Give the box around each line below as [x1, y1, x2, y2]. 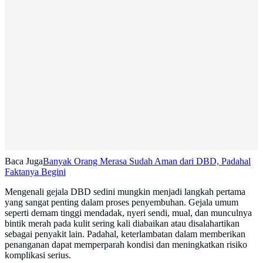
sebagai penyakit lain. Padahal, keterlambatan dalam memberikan [5, 229, 245, 240]
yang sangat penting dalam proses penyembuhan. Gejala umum [5, 197, 238, 208]
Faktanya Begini [5, 167, 66, 177]
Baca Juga [5, 156, 43, 167]
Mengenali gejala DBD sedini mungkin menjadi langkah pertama [5, 187, 245, 197]
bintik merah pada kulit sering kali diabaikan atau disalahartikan [5, 218, 240, 229]
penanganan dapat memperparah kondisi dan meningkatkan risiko [5, 240, 247, 250]
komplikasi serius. [5, 250, 71, 261]
